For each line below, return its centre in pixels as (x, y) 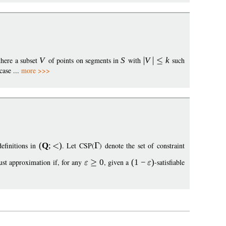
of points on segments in (83, 61)
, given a (117, 162)
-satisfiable (170, 162)
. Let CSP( (78, 146)
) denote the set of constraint (142, 146)
